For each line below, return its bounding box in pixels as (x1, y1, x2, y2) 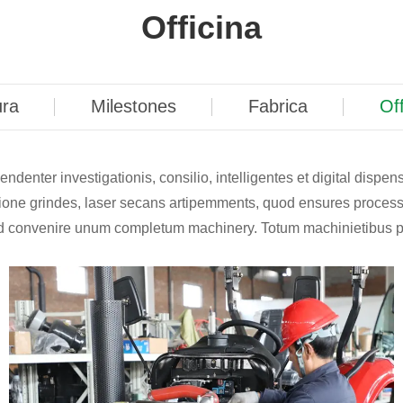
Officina (141, 9, 262, 47)
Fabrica (247, 96, 308, 117)
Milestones (90, 96, 176, 117)
